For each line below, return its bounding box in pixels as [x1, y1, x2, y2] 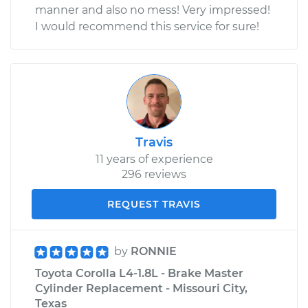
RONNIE [131, 244, 177, 258]
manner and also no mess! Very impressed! [35, 3, 270, 16]
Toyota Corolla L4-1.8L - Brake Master [35, 266, 243, 280]
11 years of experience [95, 152, 213, 166]
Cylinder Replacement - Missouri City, [35, 281, 247, 295]
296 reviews [122, 167, 186, 181]
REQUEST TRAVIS [107, 197, 201, 210]
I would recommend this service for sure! [35, 19, 259, 33]
